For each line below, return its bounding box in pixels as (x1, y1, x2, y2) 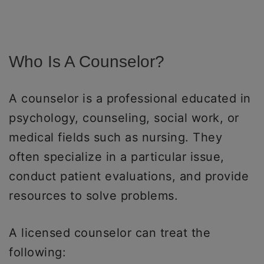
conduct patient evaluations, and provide (9, 169, 249, 183)
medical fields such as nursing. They (9, 130, 222, 144)
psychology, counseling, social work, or (9, 111, 239, 125)
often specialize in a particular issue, (9, 150, 225, 164)
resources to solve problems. (9, 189, 178, 203)
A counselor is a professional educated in (9, 91, 251, 105)
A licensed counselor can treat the (9, 226, 210, 240)
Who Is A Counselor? (9, 52, 164, 71)
